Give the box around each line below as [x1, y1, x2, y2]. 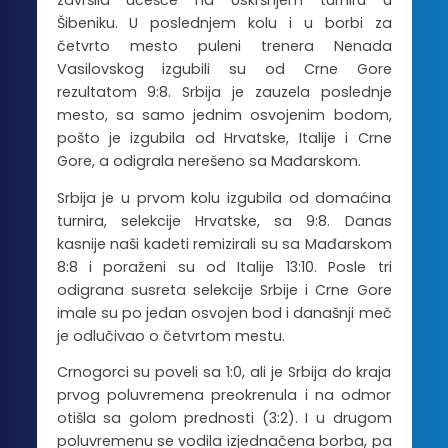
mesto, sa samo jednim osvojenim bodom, [56, 105, 392, 126]
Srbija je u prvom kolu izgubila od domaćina [56, 187, 392, 208]
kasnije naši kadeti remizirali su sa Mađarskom [56, 233, 392, 254]
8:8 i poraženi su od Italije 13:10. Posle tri [56, 256, 392, 277]
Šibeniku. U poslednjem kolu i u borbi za [56, 13, 392, 34]
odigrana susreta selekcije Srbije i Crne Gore [56, 279, 392, 300]
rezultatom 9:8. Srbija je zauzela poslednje [56, 82, 392, 103]
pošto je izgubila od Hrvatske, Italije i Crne [56, 128, 392, 149]
